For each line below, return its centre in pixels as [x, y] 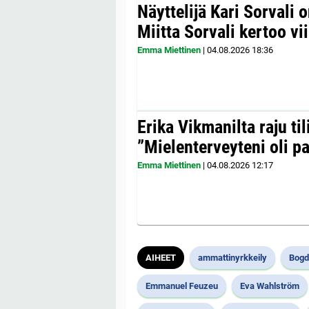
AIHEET [161, 257]
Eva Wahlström [270, 286]
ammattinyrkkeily [232, 257]
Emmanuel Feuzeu [182, 286]
